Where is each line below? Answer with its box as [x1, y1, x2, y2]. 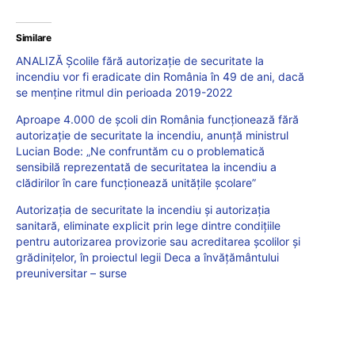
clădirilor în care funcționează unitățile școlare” [16, 175, 256, 189]
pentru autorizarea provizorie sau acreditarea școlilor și [16, 234, 300, 248]
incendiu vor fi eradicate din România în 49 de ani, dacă [16, 69, 304, 83]
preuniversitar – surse [16, 265, 127, 280]
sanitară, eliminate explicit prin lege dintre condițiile [16, 218, 281, 232]
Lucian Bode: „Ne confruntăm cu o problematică [16, 143, 265, 158]
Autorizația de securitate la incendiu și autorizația [16, 202, 270, 216]
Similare [16, 31, 52, 44]
